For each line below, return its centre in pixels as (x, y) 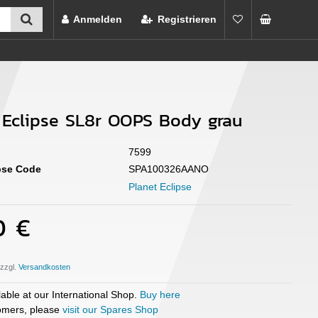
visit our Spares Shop (110, 309)
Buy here (160, 294)
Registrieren (187, 19)
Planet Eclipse (160, 186)
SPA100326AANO (169, 169)
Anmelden (98, 19)
